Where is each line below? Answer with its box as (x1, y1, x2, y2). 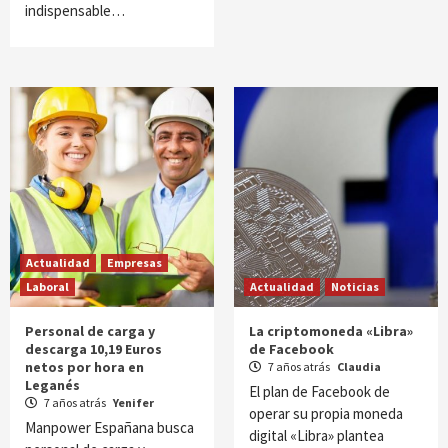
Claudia (337, 359, 381, 374)
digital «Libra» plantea (249, 426, 384, 445)
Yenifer (113, 395, 154, 410)
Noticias (331, 279, 379, 294)
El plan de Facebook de (249, 382, 390, 401)
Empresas (107, 255, 162, 270)
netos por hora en (25, 358, 144, 376)
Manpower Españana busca (25, 418, 194, 437)
